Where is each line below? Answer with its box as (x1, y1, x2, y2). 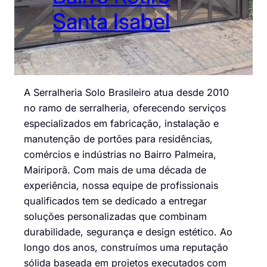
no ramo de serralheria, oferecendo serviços (24, 101, 226, 114)
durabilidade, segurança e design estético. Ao (24, 225, 232, 238)
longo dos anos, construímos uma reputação (24, 241, 228, 253)
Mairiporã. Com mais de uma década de (24, 163, 206, 176)
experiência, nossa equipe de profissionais (24, 179, 218, 191)
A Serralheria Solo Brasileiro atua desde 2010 (24, 86, 229, 98)
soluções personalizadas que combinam (24, 210, 207, 222)
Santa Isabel (52, 8, 170, 35)
